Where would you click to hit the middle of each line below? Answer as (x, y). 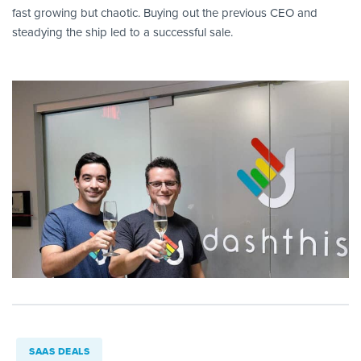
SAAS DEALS (59, 351)
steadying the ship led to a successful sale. (122, 33)
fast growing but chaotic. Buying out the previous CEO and (165, 13)
